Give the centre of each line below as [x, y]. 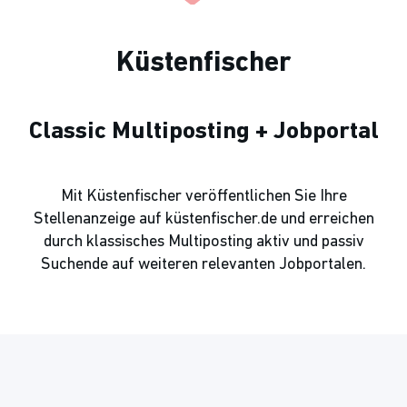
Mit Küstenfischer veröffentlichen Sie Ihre [203, 196]
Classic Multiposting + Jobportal [203, 132]
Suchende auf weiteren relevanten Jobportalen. [203, 264]
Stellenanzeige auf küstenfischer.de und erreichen [203, 219]
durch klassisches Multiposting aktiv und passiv [203, 242]
